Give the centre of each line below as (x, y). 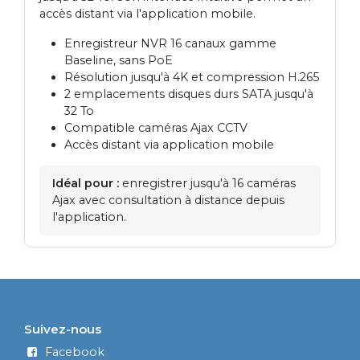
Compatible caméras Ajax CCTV (155, 127)
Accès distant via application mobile (169, 144)
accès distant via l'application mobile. (148, 13)
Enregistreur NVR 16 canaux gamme (170, 43)
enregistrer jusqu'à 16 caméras (208, 183)
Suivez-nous (63, 329)
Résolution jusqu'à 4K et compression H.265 (191, 77)
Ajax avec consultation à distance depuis (169, 200)
